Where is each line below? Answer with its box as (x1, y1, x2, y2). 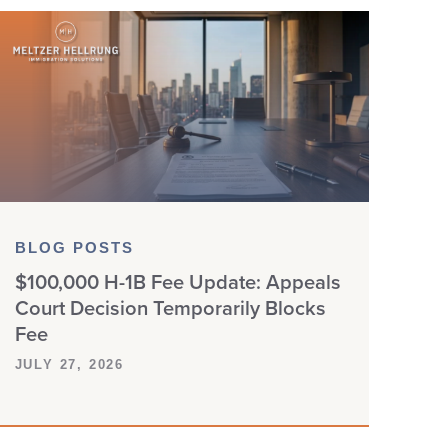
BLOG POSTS (14, 240, 135, 257)
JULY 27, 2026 (14, 357, 124, 373)
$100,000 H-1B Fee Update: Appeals (14, 266, 341, 297)
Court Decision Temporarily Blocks (14, 292, 326, 323)
